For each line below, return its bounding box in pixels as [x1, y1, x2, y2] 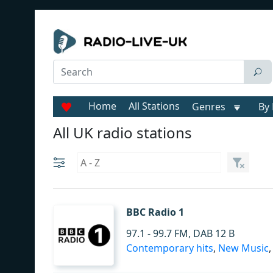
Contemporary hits [126, 241, 213, 255]
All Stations [129, 99, 180, 113]
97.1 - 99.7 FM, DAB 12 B [126, 227, 235, 240]
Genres [192, 100, 225, 113]
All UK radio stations [53, 122, 192, 143]
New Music [218, 241, 269, 255]
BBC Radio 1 [126, 205, 184, 219]
